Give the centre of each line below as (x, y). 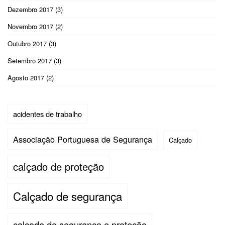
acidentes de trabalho (47, 114)
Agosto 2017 (26, 77)
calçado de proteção (59, 166)
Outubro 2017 (27, 43)
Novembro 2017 (30, 26)
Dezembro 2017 (30, 9)
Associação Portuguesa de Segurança (83, 139)
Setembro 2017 (30, 60)
